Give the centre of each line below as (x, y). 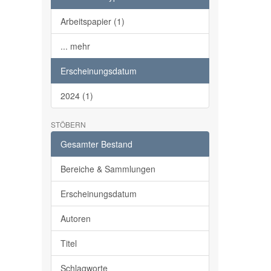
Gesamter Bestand (96, 144)
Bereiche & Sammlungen (108, 169)
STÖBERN (68, 124)
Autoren (75, 218)
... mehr (75, 46)
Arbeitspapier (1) (92, 21)
